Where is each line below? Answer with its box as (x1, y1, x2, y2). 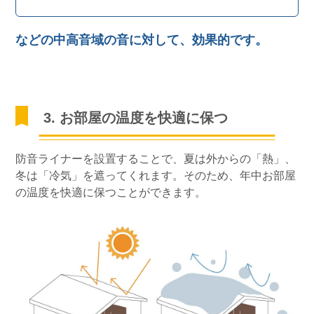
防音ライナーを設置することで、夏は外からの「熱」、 (15, 152, 296, 165)
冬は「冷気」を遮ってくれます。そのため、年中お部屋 (15, 169, 296, 182)
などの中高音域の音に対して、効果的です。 (15, 32, 268, 47)
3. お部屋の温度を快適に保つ (43, 109, 228, 125)
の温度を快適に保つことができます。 (15, 186, 207, 198)
